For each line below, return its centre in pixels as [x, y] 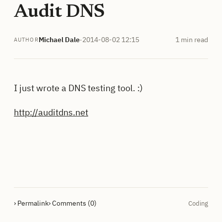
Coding [198, 204]
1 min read [192, 39]
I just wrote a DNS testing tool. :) [78, 88]
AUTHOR [26, 40]
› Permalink [31, 203]
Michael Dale [59, 39]
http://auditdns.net [51, 112]
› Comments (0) [73, 203]
